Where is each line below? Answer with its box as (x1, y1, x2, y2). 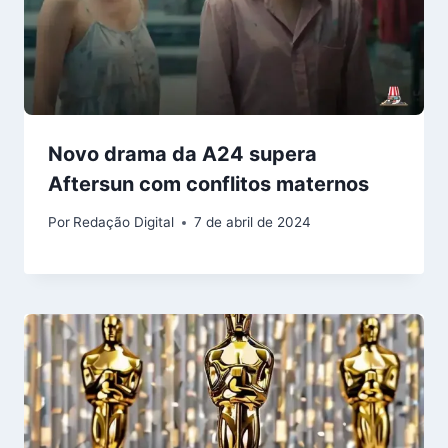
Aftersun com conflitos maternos (48, 171, 369, 196)
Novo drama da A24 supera (48, 141, 317, 166)
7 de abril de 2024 (194, 214, 312, 231)
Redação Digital (73, 214, 175, 231)
